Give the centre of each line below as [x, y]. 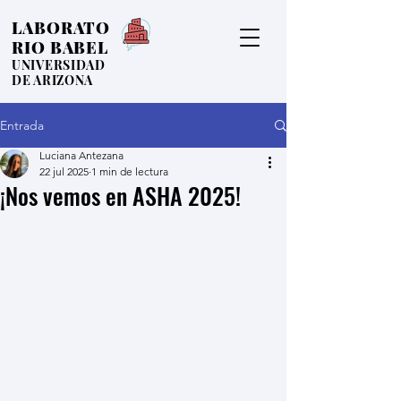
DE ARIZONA [52, 80]
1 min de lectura [130, 171]
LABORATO [61, 28]
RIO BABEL [60, 47]
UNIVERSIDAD [59, 65]
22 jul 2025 [64, 171]
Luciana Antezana [81, 155]
